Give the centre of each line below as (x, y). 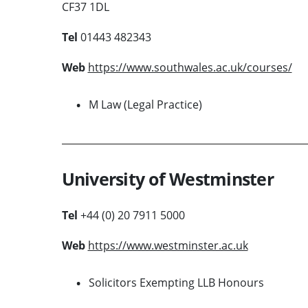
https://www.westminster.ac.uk (168, 245)
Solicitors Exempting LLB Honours (176, 282)
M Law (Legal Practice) (145, 104)
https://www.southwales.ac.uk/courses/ (190, 67)
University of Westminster (167, 178)
